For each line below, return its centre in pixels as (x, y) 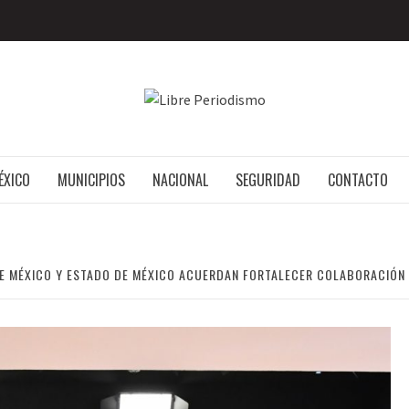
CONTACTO (358, 180)
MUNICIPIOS (91, 180)
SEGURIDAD (268, 180)
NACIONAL (180, 180)
